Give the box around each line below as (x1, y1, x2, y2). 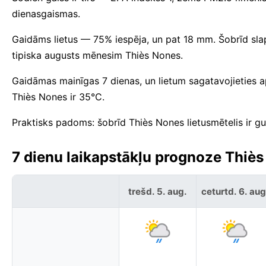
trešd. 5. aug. (128, 185, 187, 197)
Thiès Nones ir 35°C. (12, 91, 104, 103)
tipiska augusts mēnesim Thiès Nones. (12, 49, 183, 62)
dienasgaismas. (12, 8, 80, 20)
